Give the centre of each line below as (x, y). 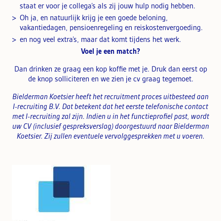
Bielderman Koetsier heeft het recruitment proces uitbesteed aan (110, 96)
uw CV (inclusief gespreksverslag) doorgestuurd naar (92, 126)
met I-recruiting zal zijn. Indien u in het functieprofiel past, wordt (110, 116)
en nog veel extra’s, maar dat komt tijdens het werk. (100, 39)
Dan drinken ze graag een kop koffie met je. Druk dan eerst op (110, 69)
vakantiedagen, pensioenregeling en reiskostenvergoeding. (111, 27)
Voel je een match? (110, 51)
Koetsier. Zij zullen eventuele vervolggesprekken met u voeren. (110, 136)
